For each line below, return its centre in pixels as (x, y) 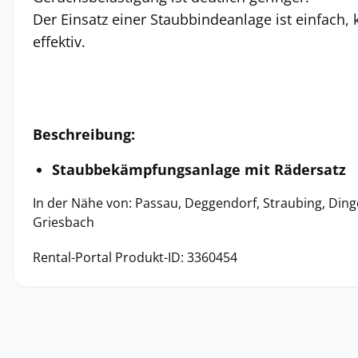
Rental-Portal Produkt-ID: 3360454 (135, 257)
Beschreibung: (84, 134)
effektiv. (59, 42)
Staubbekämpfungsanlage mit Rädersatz (199, 169)
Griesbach (64, 222)
